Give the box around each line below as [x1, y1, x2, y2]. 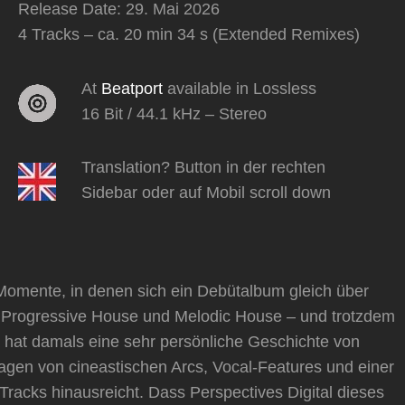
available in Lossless [167, 79, 316, 98]
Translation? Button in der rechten [81, 158, 325, 177]
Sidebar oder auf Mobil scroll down [81, 184, 331, 202]
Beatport [101, 79, 167, 98]
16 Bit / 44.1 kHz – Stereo [81, 104, 267, 123]
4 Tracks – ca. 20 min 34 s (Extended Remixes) [18, 25, 360, 44]
